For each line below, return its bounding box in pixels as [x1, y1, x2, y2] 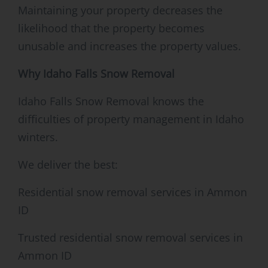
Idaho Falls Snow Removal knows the [18, 94, 204, 109]
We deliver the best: [18, 157, 118, 172]
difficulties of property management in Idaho [18, 112, 244, 127]
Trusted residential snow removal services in [18, 230, 243, 245]
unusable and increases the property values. [18, 39, 241, 54]
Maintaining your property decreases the [18, 3, 223, 18]
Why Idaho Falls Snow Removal [18, 66, 175, 81]
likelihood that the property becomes [18, 21, 205, 36]
